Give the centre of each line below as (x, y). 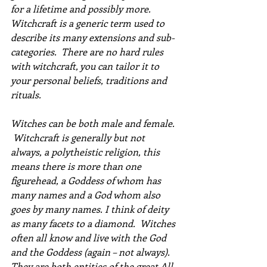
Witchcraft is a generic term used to (89, 23)
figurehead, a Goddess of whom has (87, 181)
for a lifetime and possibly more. (81, 9)
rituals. (26, 95)
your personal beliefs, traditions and (90, 80)
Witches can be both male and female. (95, 123)
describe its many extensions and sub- (93, 38)
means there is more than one (77, 166)
